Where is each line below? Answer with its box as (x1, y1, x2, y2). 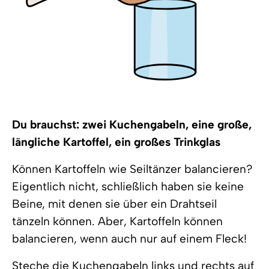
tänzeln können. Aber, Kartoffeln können (12, 214, 223, 228)
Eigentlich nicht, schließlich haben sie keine (12, 180, 244, 193)
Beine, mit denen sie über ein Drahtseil (12, 197, 217, 211)
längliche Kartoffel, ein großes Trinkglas (12, 135, 220, 149)
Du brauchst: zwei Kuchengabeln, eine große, (12, 118, 252, 131)
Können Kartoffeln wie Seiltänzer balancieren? (12, 162, 253, 176)
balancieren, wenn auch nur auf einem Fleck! (12, 232, 247, 246)
